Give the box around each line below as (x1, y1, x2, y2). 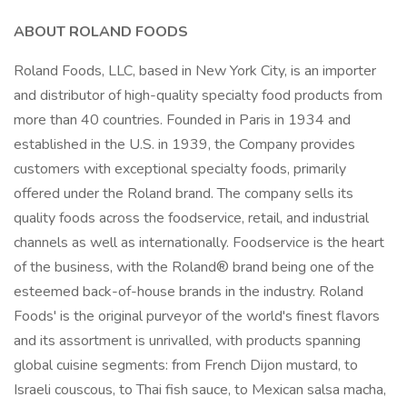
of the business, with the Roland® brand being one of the (14, 257, 374, 277)
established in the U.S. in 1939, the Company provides (14, 134, 355, 154)
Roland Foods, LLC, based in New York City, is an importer (14, 61, 376, 81)
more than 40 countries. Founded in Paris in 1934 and (14, 110, 351, 130)
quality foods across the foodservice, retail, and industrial (14, 208, 369, 228)
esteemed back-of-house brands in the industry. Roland (14, 282, 363, 302)
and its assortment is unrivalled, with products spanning (14, 331, 361, 351)
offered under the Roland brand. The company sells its (14, 184, 353, 203)
